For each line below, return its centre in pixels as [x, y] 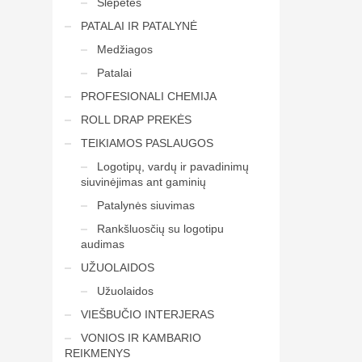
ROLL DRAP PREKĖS [136, 120]
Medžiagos [124, 49]
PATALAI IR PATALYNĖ [139, 26]
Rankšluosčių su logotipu [160, 229]
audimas [102, 244]
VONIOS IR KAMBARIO [141, 338]
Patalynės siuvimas [145, 205]
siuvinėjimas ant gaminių [143, 182]
